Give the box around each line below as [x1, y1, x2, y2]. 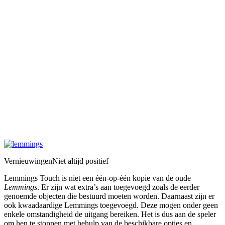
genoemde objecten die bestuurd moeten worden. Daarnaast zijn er [4, 191, 214, 200]
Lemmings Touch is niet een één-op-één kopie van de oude [4, 173, 191, 182]
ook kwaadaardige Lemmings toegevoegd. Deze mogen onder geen [4, 200, 218, 209]
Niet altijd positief [52, 156, 108, 165]
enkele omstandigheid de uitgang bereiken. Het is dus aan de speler [4, 209, 216, 218]
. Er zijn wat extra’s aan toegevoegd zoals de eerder [37, 182, 199, 191]
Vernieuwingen [4, 156, 52, 165]
